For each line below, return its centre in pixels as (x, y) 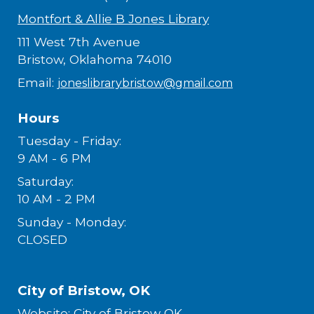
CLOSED (43, 240)
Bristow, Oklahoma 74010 (95, 59)
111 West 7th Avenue (79, 42)
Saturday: (46, 182)
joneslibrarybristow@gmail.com (145, 83)
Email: (38, 82)
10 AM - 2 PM (57, 199)
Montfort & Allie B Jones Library (114, 19)
